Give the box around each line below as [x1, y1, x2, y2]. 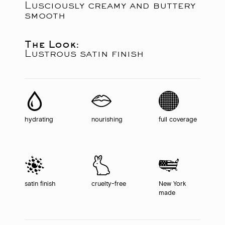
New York [158, 179, 186, 189]
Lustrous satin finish [25, 47, 144, 59]
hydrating [25, 115, 53, 125]
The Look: [25, 38, 79, 50]
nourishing [91, 115, 123, 125]
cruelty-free [91, 179, 127, 189]
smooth [25, 9, 65, 21]
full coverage [158, 115, 197, 125]
